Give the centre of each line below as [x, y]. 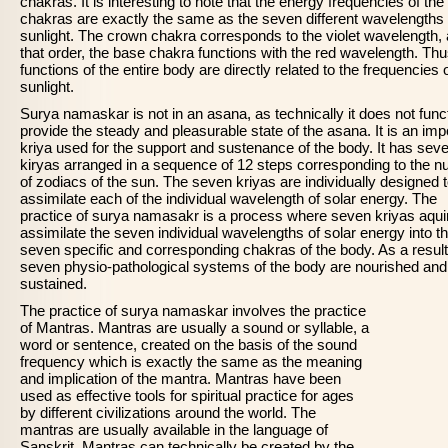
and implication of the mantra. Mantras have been [180, 378]
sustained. [53, 283]
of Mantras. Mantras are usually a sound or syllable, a [194, 327]
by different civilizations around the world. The [168, 412]
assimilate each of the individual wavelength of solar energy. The [228, 198]
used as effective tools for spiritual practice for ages [187, 395]
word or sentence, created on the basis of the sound [188, 344]
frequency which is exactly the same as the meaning [191, 361]
